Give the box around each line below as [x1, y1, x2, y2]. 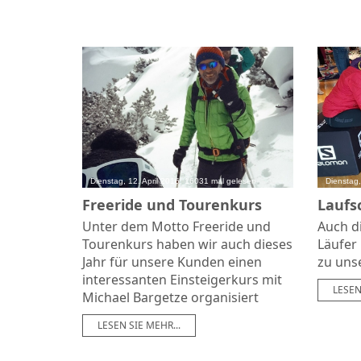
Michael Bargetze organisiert [82, 288, 259, 306]
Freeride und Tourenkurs [82, 194, 262, 214]
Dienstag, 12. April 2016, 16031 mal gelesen [90, 176, 256, 185]
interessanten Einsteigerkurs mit [82, 270, 282, 288]
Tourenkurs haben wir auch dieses [82, 234, 293, 253]
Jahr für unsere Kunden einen [82, 252, 262, 271]
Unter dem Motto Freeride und [82, 217, 271, 235]
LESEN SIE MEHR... [98, 317, 180, 332]
